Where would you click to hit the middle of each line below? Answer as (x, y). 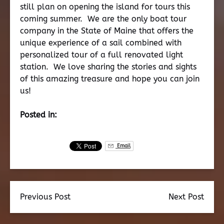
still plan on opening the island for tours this (105, 7)
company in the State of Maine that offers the (107, 31)
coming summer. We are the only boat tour (103, 19)
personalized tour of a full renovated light (101, 55)
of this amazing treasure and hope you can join (110, 79)
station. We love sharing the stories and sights (108, 67)
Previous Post (45, 197)
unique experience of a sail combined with (101, 43)
